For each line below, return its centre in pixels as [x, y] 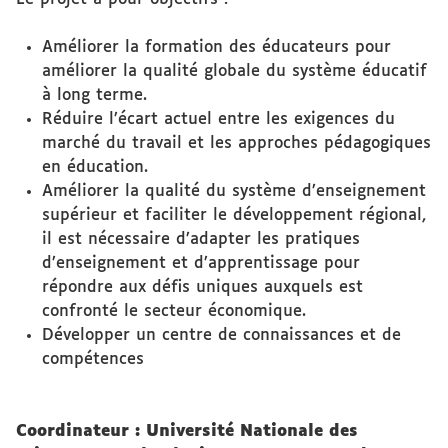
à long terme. [94, 95]
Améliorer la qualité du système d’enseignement [233, 191]
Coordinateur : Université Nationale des [187, 431]
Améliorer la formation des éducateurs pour [216, 47]
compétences [92, 359]
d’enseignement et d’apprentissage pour [200, 263]
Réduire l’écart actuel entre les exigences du [218, 119]
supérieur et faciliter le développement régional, [233, 215]
